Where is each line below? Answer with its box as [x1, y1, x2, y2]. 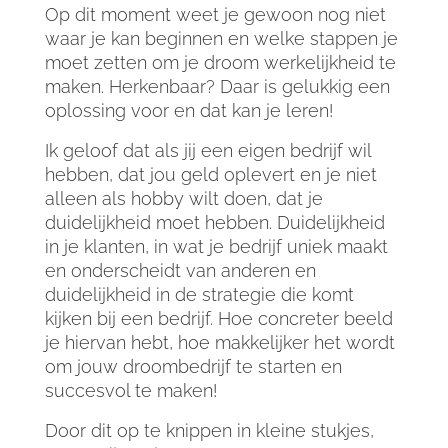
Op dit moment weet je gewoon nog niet [44, 4, 386, 26]
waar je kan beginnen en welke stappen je [44, 28, 398, 50]
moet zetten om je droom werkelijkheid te [44, 52, 396, 74]
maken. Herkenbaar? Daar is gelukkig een [44, 76, 390, 98]
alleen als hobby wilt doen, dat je [44, 188, 323, 210]
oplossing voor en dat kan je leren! [44, 100, 333, 122]
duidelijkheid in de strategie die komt [44, 284, 354, 306]
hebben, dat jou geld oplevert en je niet [44, 164, 377, 186]
